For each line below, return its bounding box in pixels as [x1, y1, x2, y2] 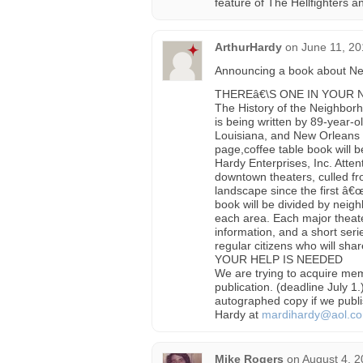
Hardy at [215, 308, 262, 321]
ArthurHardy [215, 41, 282, 53]
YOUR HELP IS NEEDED [215, 253, 343, 266]
